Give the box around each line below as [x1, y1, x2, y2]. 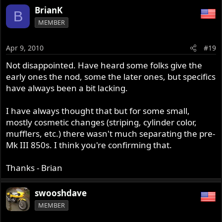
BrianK [35, 4, 63, 16]
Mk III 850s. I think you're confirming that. [6, 139, 172, 151]
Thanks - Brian [6, 162, 63, 173]
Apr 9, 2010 [6, 43, 44, 53]
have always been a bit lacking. [6, 82, 128, 94]
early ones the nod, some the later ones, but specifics [6, 70, 216, 82]
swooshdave [35, 187, 87, 199]
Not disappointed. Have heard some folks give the [6, 59, 203, 71]
